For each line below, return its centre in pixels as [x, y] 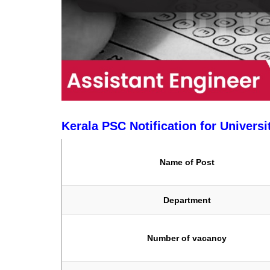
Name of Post [187, 162]
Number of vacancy [187, 238]
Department [187, 200]
